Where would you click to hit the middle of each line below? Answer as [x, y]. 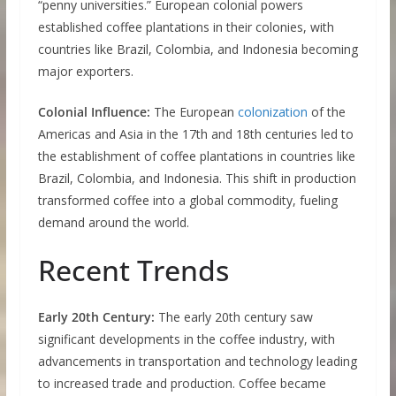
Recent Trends [133, 270]
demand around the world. [113, 223]
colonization [272, 112]
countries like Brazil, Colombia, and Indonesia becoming [198, 49]
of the [326, 112]
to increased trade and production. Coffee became [182, 384]
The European [194, 112]
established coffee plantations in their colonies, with [186, 27]
